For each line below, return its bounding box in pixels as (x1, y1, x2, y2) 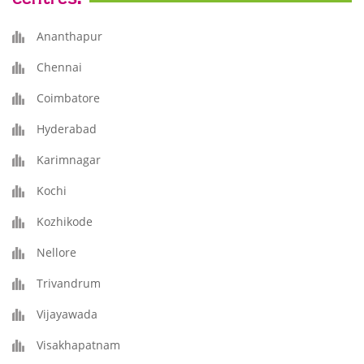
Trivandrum (37, 275, 101, 291)
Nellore (37, 245, 76, 260)
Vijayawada (37, 306, 97, 322)
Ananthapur (37, 28, 102, 44)
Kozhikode (37, 214, 93, 229)
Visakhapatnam (37, 337, 120, 353)
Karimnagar (37, 152, 101, 167)
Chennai (37, 59, 82, 75)
